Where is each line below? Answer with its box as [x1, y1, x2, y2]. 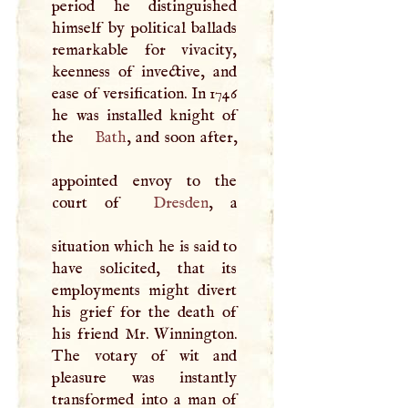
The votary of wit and [52, 345, 238, 366]
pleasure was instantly [52, 367, 238, 388]
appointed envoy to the [52, 170, 238, 191]
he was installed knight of [52, 105, 238, 126]
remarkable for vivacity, [52, 39, 238, 60]
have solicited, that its [52, 258, 238, 279]
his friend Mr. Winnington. [52, 323, 238, 344]
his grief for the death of [52, 301, 238, 322]
